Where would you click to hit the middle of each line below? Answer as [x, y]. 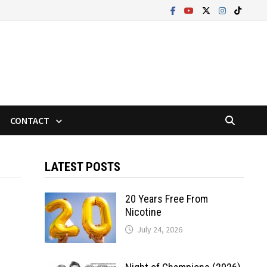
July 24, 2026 [159, 229]
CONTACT [30, 120]
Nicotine [143, 212]
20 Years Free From [166, 199]
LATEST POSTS [82, 167]
